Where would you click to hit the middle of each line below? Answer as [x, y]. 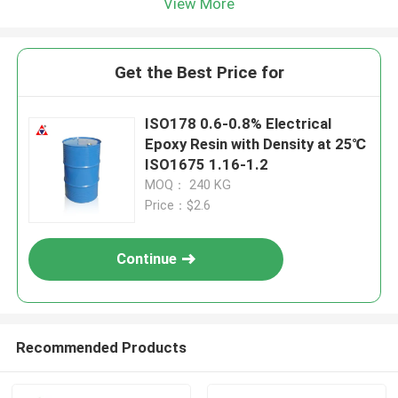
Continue [147, 259]
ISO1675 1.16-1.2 [207, 165]
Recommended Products [101, 347]
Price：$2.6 [178, 206]
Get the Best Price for [199, 73]
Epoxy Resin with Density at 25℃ [256, 144]
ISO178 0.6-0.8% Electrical [239, 124]
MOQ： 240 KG [188, 185]
